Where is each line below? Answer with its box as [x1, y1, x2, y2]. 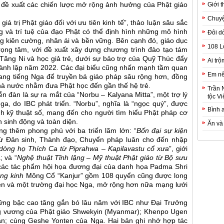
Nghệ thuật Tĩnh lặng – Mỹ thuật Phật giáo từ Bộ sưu [16, 154, 188, 162]
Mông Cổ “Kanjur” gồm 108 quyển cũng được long [25, 172, 187, 180]
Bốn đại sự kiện [136, 127, 188, 135]
